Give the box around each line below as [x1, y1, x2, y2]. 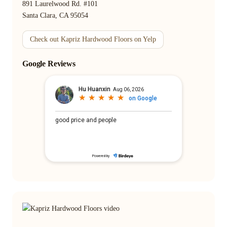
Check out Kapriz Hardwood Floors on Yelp [30, 35, 156, 43]
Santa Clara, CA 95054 [22, 11, 88, 19]
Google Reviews [22, 59, 75, 68]
